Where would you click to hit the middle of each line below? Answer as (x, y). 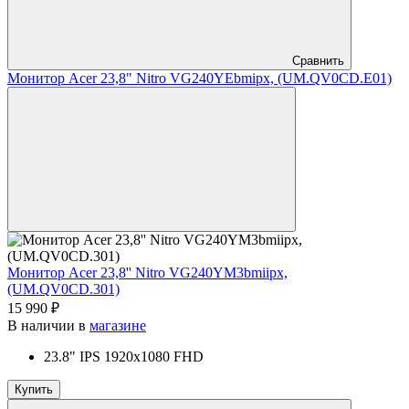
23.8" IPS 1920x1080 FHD (124, 356)
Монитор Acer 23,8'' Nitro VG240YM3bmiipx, (147, 272)
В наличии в (48, 325)
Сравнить (318, 60)
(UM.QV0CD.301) (63, 288)
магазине (118, 325)
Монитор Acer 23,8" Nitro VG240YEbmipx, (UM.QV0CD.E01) (199, 78)
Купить (34, 389)
